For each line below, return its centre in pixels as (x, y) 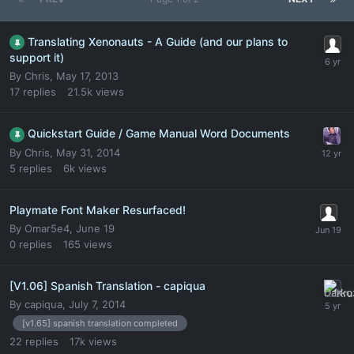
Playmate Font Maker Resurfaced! (98, 209)
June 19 (95, 228)
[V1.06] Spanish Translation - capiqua (107, 285)
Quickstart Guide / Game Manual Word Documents (159, 133)
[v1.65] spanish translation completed (100, 323)
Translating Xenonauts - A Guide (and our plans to (158, 41)
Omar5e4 (47, 228)
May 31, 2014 (88, 152)
